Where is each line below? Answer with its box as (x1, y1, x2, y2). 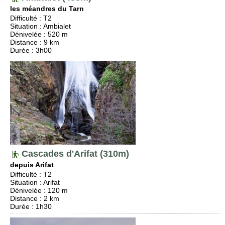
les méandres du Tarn (10, 5, 84, 13)
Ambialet (43, 22, 71, 30)
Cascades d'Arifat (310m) (19, 149, 129, 159)
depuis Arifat (10, 161, 54, 169)
